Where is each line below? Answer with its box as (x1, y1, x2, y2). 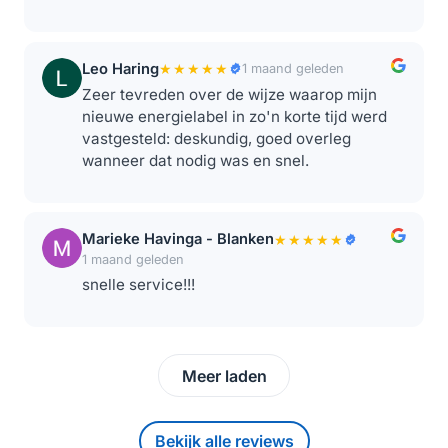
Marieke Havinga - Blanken (81, 230, 274, 249)
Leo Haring (81, 59, 159, 78)
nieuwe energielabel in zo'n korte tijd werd (81, 107, 387, 127)
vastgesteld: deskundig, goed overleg (81, 129, 351, 149)
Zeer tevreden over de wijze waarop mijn (81, 85, 377, 105)
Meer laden (181, 365, 267, 386)
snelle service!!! (81, 275, 195, 295)
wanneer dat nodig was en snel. (81, 151, 309, 171)
